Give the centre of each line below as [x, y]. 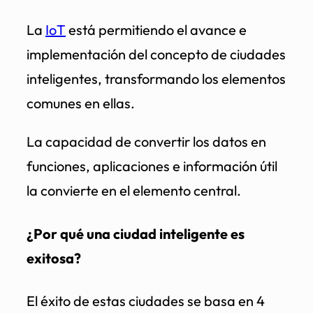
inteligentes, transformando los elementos [156, 79]
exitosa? [54, 258]
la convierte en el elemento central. [134, 191]
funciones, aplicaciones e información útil [152, 166]
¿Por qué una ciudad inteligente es [136, 233]
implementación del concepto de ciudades [156, 54]
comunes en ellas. [81, 103]
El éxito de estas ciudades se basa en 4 [146, 301]
